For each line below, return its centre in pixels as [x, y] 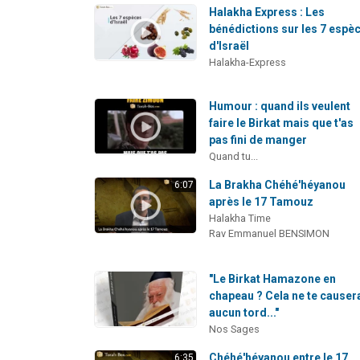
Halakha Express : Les [267, 12]
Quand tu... [234, 156]
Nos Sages [235, 329]
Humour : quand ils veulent [280, 106]
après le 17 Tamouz [262, 201]
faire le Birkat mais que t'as [282, 123]
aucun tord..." [244, 312]
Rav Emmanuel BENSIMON [270, 233]
